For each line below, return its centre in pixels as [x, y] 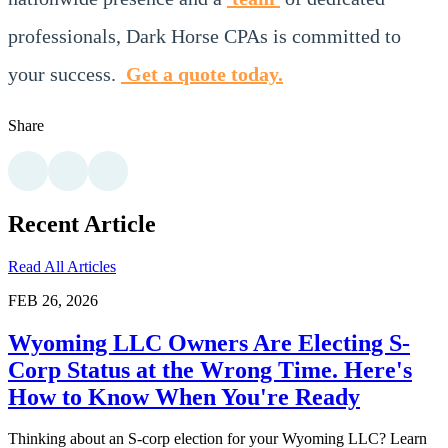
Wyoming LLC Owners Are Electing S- [209, 342]
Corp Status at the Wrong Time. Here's [210, 369]
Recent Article [82, 223]
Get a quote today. [202, 73]
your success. [64, 73]
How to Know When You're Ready [184, 396]
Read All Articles [62, 266]
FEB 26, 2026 [53, 300]
